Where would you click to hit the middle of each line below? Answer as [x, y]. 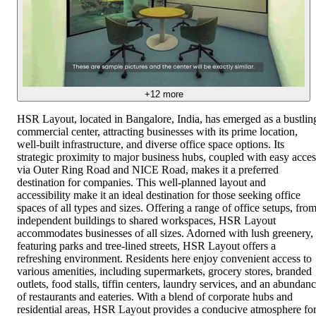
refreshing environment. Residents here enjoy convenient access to [164, 258]
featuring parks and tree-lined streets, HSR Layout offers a [146, 245]
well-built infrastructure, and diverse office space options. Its [151, 144]
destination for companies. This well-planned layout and [141, 182]
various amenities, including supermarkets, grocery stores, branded [164, 271]
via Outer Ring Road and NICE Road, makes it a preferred [148, 169]
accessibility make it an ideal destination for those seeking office [159, 195]
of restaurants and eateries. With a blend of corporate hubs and [155, 296]
